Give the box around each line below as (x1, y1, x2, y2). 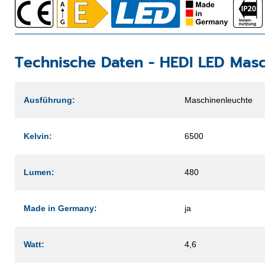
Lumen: (24, 167, 54, 177)
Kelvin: (24, 131, 52, 141)
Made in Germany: (24, 203, 97, 213)
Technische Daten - (15, 51, 160, 74)
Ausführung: (24, 95, 75, 105)
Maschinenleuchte (185, 95, 253, 105)
